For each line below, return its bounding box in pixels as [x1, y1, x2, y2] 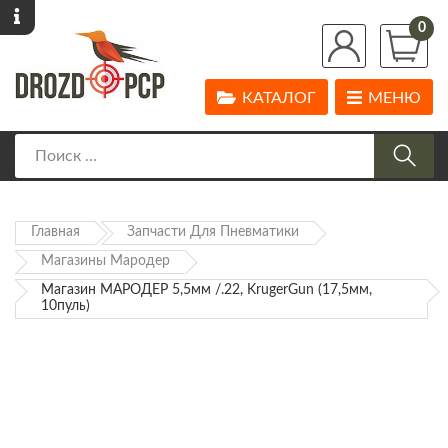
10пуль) [41, 299, 90, 314]
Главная [31, 225, 80, 240]
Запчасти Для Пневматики [127, 225, 299, 240]
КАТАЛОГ [242, 90, 316, 107]
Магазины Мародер [41, 254, 170, 269]
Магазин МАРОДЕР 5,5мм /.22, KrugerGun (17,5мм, [41, 283, 372, 298]
